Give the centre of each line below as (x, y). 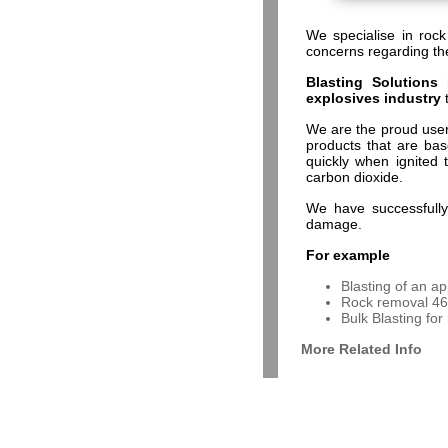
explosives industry (373, 98)
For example (348, 255)
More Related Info (361, 349)
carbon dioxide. (354, 177)
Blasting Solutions (372, 82)
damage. (336, 224)
